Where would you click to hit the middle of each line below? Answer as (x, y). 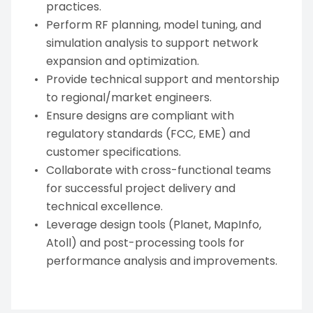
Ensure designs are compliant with (140, 116)
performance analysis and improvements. (162, 261)
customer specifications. (114, 152)
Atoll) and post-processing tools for (145, 243)
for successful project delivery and (141, 188)
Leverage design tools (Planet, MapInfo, (154, 225)
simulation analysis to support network (152, 43)
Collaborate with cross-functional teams (159, 170)
